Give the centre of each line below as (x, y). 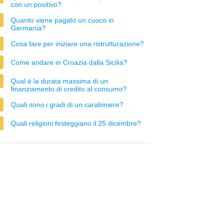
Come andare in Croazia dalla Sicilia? (69, 62)
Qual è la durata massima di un (59, 81)
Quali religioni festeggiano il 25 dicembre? (76, 123)
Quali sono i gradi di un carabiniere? (67, 105)
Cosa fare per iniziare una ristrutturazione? (77, 44)
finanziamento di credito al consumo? (69, 89)
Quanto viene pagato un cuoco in (62, 20)
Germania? (28, 28)
